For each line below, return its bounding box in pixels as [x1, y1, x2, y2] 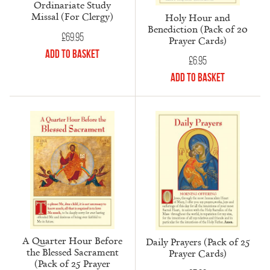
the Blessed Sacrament [26, 245, 119, 259]
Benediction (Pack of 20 [148, 22, 248, 36]
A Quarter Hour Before [22, 234, 122, 248]
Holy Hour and [165, 10, 230, 24]
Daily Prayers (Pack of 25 [145, 235, 250, 249]
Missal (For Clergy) [31, 10, 113, 24]
